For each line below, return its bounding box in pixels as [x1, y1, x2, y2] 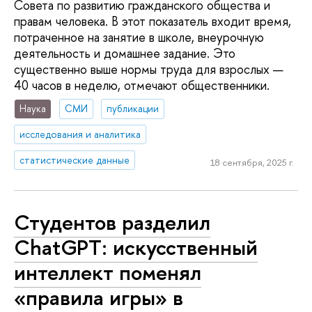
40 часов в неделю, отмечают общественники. [14, 76, 270, 94]
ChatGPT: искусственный [14, 232, 258, 262]
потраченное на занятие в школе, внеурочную [14, 28, 264, 46]
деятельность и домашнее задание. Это [14, 44, 235, 62]
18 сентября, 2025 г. [210, 155, 294, 169]
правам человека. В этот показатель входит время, [14, 12, 291, 30]
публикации [107, 102, 159, 116]
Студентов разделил [14, 207, 210, 237]
